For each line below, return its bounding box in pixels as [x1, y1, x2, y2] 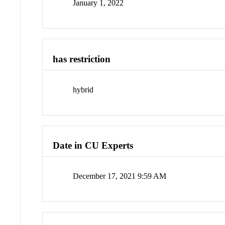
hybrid [73, 85, 94, 94]
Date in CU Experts [53, 140, 134, 151]
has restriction [53, 54, 111, 65]
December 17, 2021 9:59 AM [73, 172, 167, 181]
